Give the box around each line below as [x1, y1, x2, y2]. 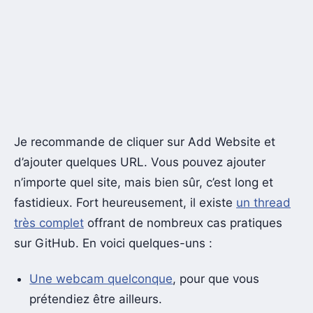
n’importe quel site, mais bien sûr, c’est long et [14, 175, 273, 189]
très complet [14, 215, 84, 230]
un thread [236, 195, 291, 210]
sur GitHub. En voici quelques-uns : [14, 235, 212, 250]
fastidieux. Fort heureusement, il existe [14, 195, 236, 210]
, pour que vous [173, 271, 260, 286]
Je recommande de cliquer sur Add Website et [14, 134, 275, 149]
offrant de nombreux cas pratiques [84, 215, 282, 230]
